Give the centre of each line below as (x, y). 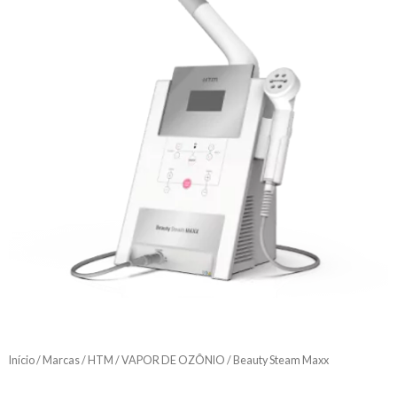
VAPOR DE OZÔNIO (173, 360)
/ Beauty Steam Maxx (277, 360)
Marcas (61, 360)
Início (22, 360)
